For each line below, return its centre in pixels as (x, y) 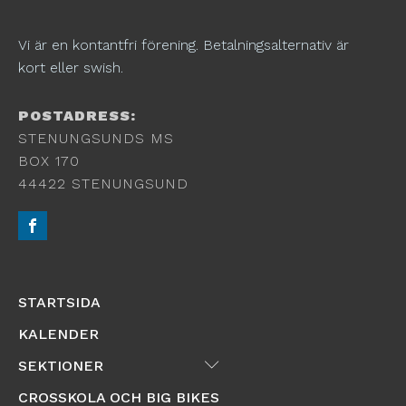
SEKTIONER (61, 366)
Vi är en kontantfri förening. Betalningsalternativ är (184, 45)
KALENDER (58, 334)
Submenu (250, 363)
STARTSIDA (59, 303)
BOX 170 (49, 161)
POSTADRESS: (77, 116)
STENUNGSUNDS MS (96, 139)
